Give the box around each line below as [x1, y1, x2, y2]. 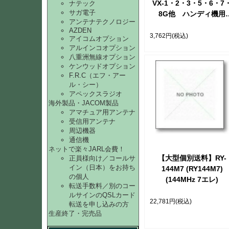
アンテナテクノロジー [69, 18, 135, 26]
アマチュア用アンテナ [69, 108, 135, 116]
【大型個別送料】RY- [157, 153, 226, 162]
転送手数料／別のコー [69, 182, 135, 190]
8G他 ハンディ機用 [158, 9, 225, 18]
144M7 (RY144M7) [161, 164, 223, 173]
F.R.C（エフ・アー [69, 72, 126, 79]
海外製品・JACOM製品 [49, 99, 119, 107]
